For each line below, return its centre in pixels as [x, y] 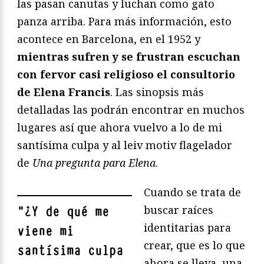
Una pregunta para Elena [94, 163]
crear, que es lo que [194, 245]
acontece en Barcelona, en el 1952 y [109, 39]
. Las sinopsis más [157, 92]
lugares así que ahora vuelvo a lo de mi [120, 128]
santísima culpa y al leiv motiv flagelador [125, 145]
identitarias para [187, 228]
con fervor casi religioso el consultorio [126, 75]
